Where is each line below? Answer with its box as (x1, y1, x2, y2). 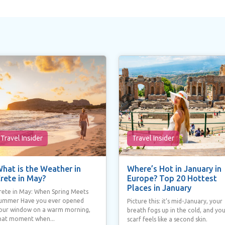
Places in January (127, 183, 191, 192)
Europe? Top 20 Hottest (127, 173, 217, 183)
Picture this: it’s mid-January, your (127, 197, 222, 204)
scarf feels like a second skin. (127, 215, 207, 222)
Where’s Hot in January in (127, 164, 221, 173)
